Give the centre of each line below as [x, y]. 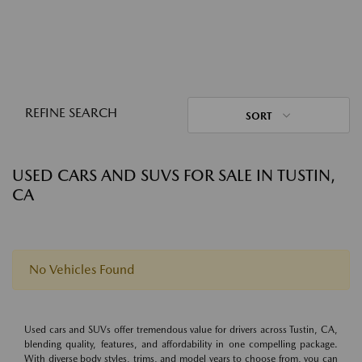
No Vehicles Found [82, 269]
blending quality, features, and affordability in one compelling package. [181, 344]
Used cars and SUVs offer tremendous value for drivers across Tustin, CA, [181, 330]
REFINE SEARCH [71, 113]
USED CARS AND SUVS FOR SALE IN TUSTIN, [173, 175]
